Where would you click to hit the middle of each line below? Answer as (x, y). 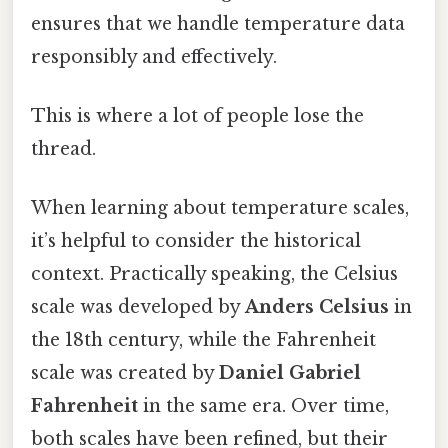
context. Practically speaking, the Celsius (214, 274)
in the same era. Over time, (263, 406)
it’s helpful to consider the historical (196, 241)
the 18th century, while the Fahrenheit (203, 340)
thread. (63, 148)
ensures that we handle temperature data (218, 23)
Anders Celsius (317, 307)
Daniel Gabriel (290, 373)
